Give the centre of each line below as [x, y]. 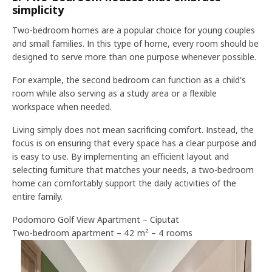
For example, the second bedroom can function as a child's [129, 80]
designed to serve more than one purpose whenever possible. [135, 57]
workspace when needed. [62, 107]
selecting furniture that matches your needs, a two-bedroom [133, 170]
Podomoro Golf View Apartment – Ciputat [96, 219]
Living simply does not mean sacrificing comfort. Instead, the [133, 130]
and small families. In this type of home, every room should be [135, 43]
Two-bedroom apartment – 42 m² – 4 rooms [102, 233]
